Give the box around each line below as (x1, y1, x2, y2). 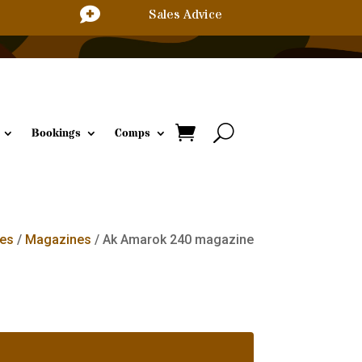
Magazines (24, 232, 91, 248)
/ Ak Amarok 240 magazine (90, 232, 254, 248)
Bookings (32, 124, 81, 141)
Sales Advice (148, 6, 222, 23)
